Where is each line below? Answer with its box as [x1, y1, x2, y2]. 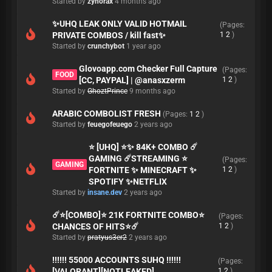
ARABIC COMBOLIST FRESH [52, 109, 161, 118]
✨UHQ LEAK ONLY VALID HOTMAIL [52, 19, 187, 29]
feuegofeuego [87, 120, 132, 129]
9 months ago [129, 87, 175, 95]
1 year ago [126, 42, 161, 50]
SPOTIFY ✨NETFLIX [89, 177, 167, 186]
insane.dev [87, 188, 122, 197]
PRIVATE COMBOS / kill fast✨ [52, 30, 166, 40]
